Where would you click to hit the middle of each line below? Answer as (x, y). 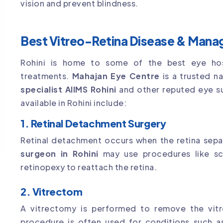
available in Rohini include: (73, 103)
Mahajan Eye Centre (116, 76)
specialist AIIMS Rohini (68, 90)
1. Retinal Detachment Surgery (93, 123)
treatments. (46, 76)
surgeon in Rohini (59, 154)
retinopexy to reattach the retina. (89, 167)
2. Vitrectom (52, 192)
